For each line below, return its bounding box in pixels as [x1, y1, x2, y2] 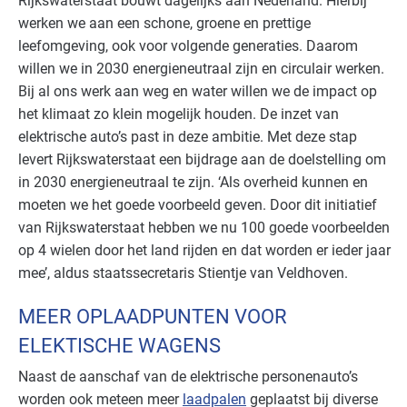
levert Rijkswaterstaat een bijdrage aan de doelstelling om [18, 151, 386, 169]
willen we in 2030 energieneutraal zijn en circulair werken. [18, 60, 384, 78]
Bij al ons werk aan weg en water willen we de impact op [18, 83, 377, 101]
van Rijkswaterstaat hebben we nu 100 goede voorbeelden [18, 219, 390, 237]
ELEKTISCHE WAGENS [18, 334, 221, 358]
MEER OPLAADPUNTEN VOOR [18, 305, 287, 329]
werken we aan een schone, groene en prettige [18, 15, 311, 33]
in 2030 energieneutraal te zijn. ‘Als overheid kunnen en [18, 174, 368, 192]
